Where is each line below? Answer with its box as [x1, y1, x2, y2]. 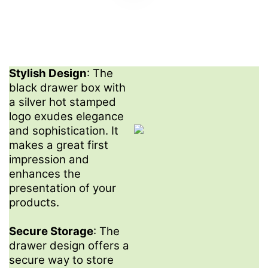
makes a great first [9, 138, 108, 153]
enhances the [9, 167, 81, 181]
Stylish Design [9, 66, 87, 81]
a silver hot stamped [9, 95, 116, 109]
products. [9, 196, 59, 210]
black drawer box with [9, 81, 126, 95]
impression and [9, 153, 89, 167]
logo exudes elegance [9, 109, 124, 124]
